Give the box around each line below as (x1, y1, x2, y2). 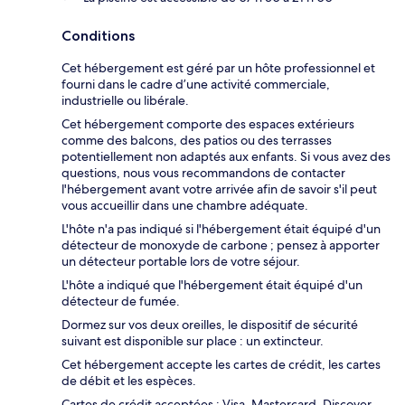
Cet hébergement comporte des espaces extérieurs (61, 116, 354, 133)
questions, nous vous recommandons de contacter (61, 165, 345, 182)
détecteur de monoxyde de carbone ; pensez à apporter (61, 237, 380, 254)
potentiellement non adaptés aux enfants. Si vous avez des (61, 148, 391, 165)
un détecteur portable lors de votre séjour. (61, 253, 300, 270)
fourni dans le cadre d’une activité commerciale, (61, 76, 330, 93)
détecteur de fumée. (61, 293, 180, 310)
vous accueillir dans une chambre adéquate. (61, 197, 308, 214)
